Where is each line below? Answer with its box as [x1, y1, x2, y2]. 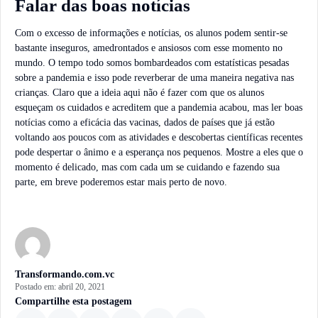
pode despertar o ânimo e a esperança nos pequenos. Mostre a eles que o [15, 146, 303, 158]
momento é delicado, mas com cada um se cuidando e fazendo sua [15, 161, 280, 172]
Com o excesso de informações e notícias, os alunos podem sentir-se [15, 27, 287, 38]
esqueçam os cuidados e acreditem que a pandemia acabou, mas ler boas [15, 102, 302, 113]
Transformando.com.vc [15, 268, 114, 280]
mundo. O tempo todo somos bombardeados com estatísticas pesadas [15, 57, 289, 68]
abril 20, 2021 [58, 281, 105, 292]
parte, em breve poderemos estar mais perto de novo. [15, 176, 227, 187]
